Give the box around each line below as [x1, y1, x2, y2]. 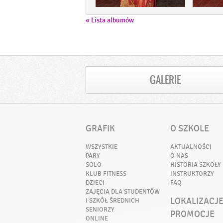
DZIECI [86, 179, 105, 186]
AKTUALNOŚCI [170, 143, 212, 150]
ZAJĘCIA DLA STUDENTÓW [86, 188, 160, 195]
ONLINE [86, 215, 108, 222]
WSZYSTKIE [86, 143, 117, 150]
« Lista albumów [86, 16, 134, 24]
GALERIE [150, 72, 181, 88]
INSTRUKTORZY [170, 170, 214, 177]
